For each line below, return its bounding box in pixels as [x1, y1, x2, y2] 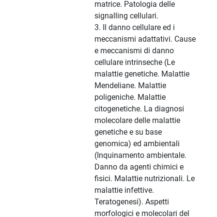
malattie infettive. [94, 186, 154, 195]
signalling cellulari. [94, 11, 158, 21]
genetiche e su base [94, 127, 162, 137]
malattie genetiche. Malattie [94, 69, 189, 79]
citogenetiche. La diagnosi [94, 104, 184, 114]
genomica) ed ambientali [94, 139, 180, 149]
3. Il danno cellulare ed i [94, 23, 175, 32]
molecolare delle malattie [94, 116, 180, 125]
